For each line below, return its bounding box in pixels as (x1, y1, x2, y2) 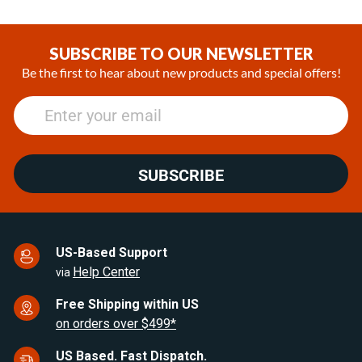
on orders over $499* (56, 316, 176, 332)
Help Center (73, 264, 140, 280)
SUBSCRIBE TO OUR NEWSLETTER (48, 44, 314, 64)
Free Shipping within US (56, 297, 199, 313)
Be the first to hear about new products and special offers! (21, 65, 341, 81)
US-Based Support (56, 245, 167, 261)
